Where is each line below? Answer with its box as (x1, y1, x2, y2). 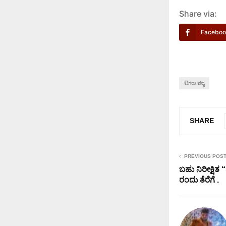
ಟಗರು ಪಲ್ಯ (184, 80, 204, 86)
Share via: (179, 9, 217, 19)
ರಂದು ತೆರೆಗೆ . (179, 176, 219, 185)
